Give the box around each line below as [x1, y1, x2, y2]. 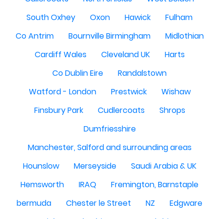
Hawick [125, 12, 151, 23]
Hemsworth [21, 179, 64, 190]
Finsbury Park [34, 105, 83, 116]
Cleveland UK [101, 49, 150, 60]
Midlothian [165, 30, 204, 42]
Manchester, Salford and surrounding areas [27, 142, 192, 153]
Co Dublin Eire [52, 67, 103, 79]
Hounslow [22, 160, 59, 172]
